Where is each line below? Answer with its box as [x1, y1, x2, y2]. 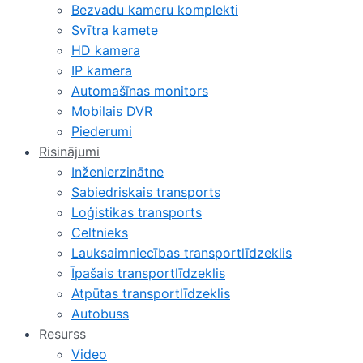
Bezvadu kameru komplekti [71, 2, 238, 18]
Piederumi [71, 123, 132, 139]
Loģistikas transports [71, 204, 202, 220]
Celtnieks [71, 224, 128, 241]
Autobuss [71, 305, 129, 322]
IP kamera [71, 62, 132, 79]
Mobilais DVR [71, 103, 152, 119]
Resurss [39, 326, 86, 342]
